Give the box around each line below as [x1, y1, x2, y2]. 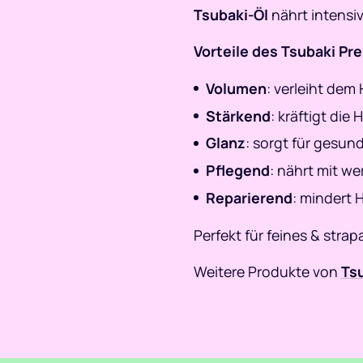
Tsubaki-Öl [194, 4, 268, 24]
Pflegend [206, 160, 271, 181]
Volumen [206, 78, 267, 98]
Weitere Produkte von [194, 262, 341, 282]
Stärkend [206, 105, 271, 126]
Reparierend [206, 188, 293, 208]
